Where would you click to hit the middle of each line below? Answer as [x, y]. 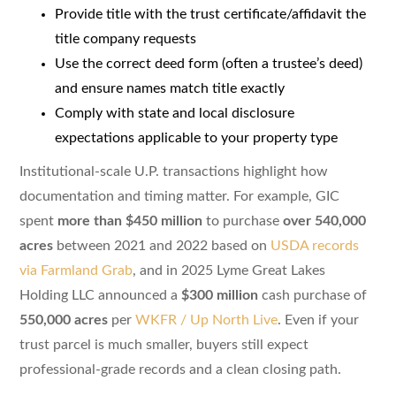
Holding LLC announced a [100, 295]
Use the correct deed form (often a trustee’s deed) [208, 63]
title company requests [125, 38]
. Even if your [318, 320]
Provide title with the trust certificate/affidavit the [210, 14]
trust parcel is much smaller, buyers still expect [164, 344]
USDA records [314, 245]
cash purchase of [312, 295]
